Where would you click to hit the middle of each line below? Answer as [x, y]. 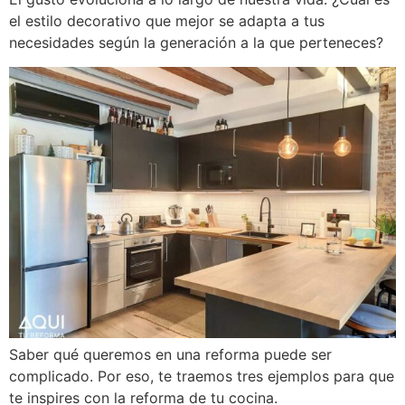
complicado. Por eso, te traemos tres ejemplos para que [202, 376]
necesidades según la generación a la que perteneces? [196, 43]
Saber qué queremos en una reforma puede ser [170, 354]
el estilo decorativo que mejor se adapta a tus [167, 21]
